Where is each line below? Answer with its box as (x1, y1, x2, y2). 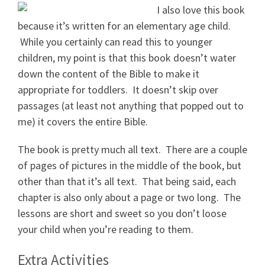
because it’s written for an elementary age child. (18, 19, 231, 33)
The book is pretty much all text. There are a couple (18, 143, 247, 156)
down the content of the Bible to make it (18, 67, 199, 80)
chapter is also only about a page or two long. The (18, 190, 241, 204)
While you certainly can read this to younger (18, 35, 212, 49)
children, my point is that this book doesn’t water (18, 51, 236, 64)
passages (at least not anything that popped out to (18, 99, 244, 112)
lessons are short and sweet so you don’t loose (18, 206, 227, 220)
